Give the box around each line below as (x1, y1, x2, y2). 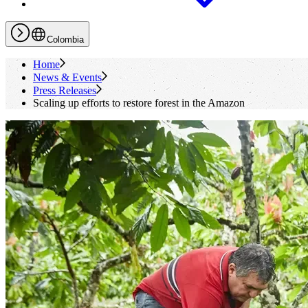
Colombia (47, 34, 84, 45)
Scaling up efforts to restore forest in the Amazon (33, 97, 245, 109)
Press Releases (33, 85, 96, 96)
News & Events (33, 71, 102, 83)
